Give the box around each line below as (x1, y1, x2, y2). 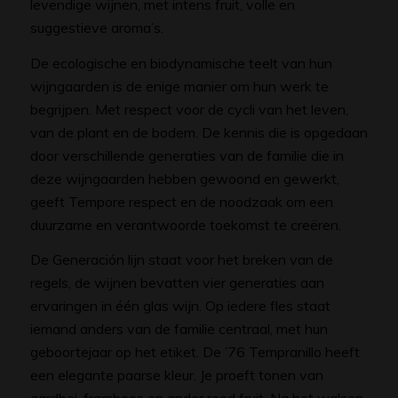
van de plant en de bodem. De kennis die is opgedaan (29, 123, 368, 141)
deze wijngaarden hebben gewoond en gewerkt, (29, 169, 339, 187)
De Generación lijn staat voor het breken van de (29, 251, 333, 269)
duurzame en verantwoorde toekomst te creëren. (29, 215, 341, 234)
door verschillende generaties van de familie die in (29, 146, 344, 164)
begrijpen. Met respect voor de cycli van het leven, (29, 99, 348, 118)
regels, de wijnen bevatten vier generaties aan (29, 274, 324, 292)
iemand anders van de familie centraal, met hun (29, 320, 328, 338)
